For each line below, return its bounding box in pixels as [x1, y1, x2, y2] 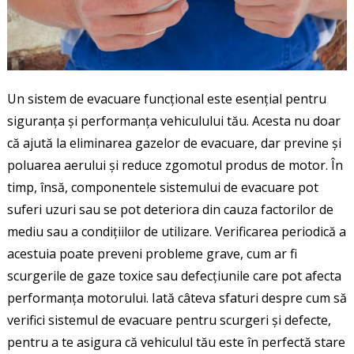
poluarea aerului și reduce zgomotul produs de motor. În [6, 156, 343, 174]
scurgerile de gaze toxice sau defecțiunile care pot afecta [6, 266, 341, 284]
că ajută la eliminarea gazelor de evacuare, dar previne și [6, 134, 341, 152]
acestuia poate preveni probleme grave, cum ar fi [6, 244, 297, 262]
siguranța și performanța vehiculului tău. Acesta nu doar [6, 111, 341, 130]
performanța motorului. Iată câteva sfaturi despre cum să [6, 288, 347, 307]
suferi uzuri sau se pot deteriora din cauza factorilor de [6, 200, 333, 218]
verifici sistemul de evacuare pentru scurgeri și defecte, [6, 311, 331, 329]
